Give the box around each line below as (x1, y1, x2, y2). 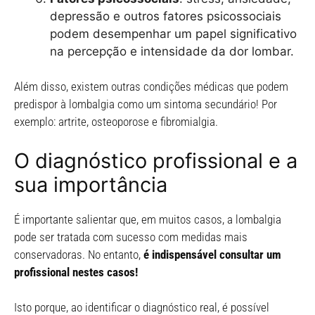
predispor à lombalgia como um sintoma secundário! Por (14, 97, 277, 111)
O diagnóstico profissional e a (14, 148, 297, 173)
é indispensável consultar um (143, 247, 281, 262)
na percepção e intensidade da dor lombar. (50, 44, 294, 58)
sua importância (14, 172, 167, 197)
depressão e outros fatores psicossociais (50, 8, 281, 23)
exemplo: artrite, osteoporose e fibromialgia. (14, 115, 218, 129)
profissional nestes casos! (14, 264, 138, 279)
